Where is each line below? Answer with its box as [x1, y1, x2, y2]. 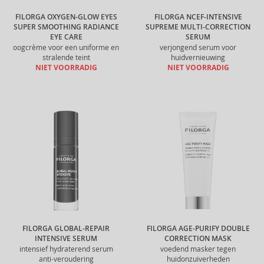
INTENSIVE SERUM [35, 234, 97, 243]
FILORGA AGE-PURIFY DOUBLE [146, 224, 250, 233]
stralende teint [42, 53, 90, 62]
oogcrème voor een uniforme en [13, 43, 119, 52]
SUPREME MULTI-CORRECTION [146, 22, 250, 32]
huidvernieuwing [171, 53, 225, 62]
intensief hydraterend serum [19, 245, 113, 253]
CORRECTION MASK [164, 234, 232, 243]
